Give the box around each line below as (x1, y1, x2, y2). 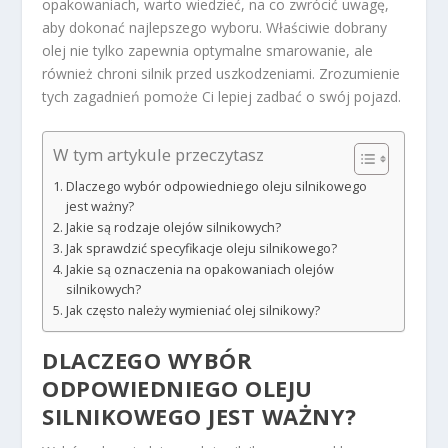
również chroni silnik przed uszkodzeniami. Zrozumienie (42, 64, 401, 84)
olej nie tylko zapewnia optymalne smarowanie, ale (42, 41, 374, 61)
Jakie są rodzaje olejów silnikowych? (65, 218, 281, 236)
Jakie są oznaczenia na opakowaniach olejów (65, 260, 334, 278)
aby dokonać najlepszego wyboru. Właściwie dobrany (42, 18, 388, 38)
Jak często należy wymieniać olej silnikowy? (65, 301, 320, 319)
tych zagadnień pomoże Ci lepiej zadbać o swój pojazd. (42, 87, 402, 107)
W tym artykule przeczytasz (53, 143, 265, 167)
